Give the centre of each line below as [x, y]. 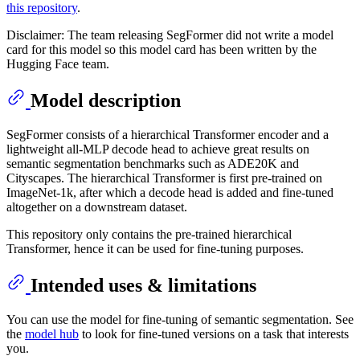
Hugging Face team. [58, 64]
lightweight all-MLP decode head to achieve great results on [158, 149]
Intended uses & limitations [143, 285]
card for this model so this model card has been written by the [162, 50]
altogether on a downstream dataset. [97, 207]
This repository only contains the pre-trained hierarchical [149, 234]
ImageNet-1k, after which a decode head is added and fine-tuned [170, 192]
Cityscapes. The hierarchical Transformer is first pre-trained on [164, 178]
